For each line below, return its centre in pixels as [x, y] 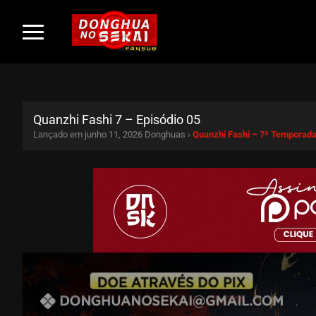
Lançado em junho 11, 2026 [88, 134]
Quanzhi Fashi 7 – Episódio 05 [117, 119]
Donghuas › [169, 134]
